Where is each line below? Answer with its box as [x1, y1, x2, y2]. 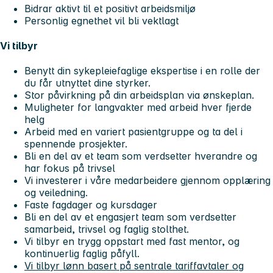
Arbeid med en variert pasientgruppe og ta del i [24, 126, 243, 138]
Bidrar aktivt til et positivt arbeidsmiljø [24, 2, 196, 15]
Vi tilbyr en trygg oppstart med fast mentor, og [24, 235, 239, 248]
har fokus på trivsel [24, 162, 115, 175]
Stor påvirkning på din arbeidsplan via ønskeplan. [24, 89, 257, 102]
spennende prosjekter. [24, 138, 127, 151]
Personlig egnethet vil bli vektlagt [24, 14, 182, 27]
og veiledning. [24, 186, 88, 199]
